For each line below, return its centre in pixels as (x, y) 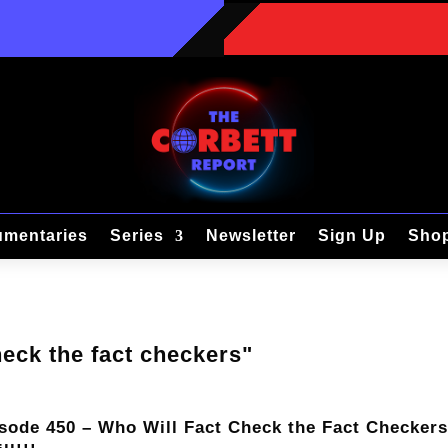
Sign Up (351, 235)
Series (136, 235)
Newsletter (250, 235)
